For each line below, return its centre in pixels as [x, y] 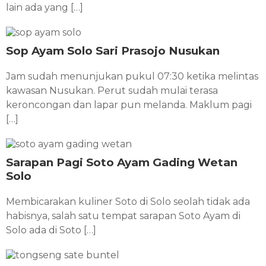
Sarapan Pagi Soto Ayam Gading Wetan [122, 162]
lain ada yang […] [45, 7]
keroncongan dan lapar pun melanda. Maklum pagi [129, 104]
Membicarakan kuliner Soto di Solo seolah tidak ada [128, 201]
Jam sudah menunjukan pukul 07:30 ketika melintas [132, 76]
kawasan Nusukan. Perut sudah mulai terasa [112, 90]
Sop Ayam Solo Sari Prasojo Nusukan [113, 50]
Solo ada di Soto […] [51, 230]
